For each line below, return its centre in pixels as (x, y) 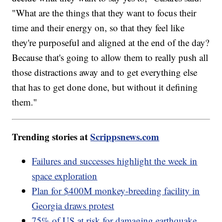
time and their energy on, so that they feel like (98, 27)
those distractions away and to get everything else (105, 72)
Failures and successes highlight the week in (115, 161)
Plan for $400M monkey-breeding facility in (116, 190)
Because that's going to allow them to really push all (110, 57)
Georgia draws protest (73, 205)
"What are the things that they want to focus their (104, 12)
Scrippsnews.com (125, 136)
